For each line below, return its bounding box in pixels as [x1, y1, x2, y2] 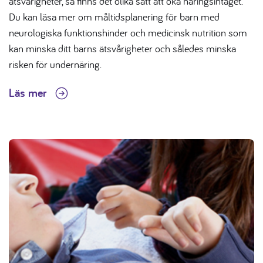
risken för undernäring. [9, 58, 102, 72]
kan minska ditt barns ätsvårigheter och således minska [9, 42, 236, 56]
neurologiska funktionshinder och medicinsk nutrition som [9, 26, 247, 40]
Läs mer [9, 85, 49, 101]
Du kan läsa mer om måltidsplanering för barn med [9, 10, 220, 24]
